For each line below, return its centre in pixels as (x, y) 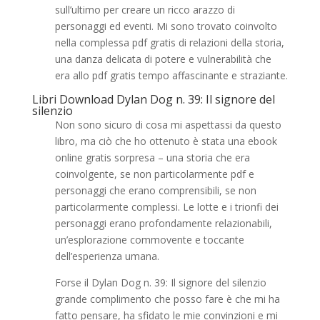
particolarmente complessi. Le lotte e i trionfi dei (166, 207)
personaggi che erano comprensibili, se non (155, 190)
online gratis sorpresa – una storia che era (152, 157)
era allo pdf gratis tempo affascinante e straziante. (171, 75)
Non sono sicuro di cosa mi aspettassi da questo (168, 125)
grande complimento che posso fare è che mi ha (167, 299)
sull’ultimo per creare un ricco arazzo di (145, 10)
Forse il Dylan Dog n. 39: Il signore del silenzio (160, 282)
